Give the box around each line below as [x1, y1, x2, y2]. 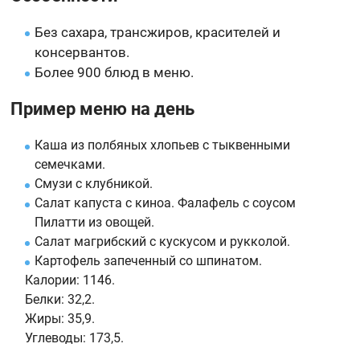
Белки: [25, 292, 65, 307]
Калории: [25, 272, 80, 288]
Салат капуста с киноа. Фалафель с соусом [35, 195, 297, 211]
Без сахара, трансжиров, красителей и [35, 24, 281, 40]
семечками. [35, 157, 106, 172]
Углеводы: [25, 330, 87, 346]
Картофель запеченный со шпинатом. [35, 253, 263, 268]
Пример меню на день [10, 99, 195, 119]
